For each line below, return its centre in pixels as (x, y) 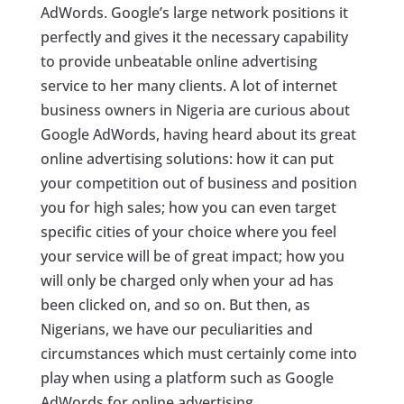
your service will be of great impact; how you (192, 256)
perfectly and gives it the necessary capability (194, 37)
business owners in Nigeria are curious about (195, 110)
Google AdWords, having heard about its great (198, 134)
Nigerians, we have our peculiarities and (176, 329)
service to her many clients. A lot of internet (188, 86)
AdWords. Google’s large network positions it (194, 13)
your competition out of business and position (198, 183)
